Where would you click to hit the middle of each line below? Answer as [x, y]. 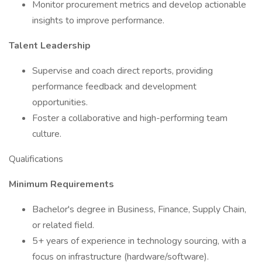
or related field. [63, 225]
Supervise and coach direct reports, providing [123, 71]
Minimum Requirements [61, 184]
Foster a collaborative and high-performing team [130, 118]
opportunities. [60, 102]
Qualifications [36, 159]
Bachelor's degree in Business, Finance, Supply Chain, [139, 209]
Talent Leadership [50, 46]
